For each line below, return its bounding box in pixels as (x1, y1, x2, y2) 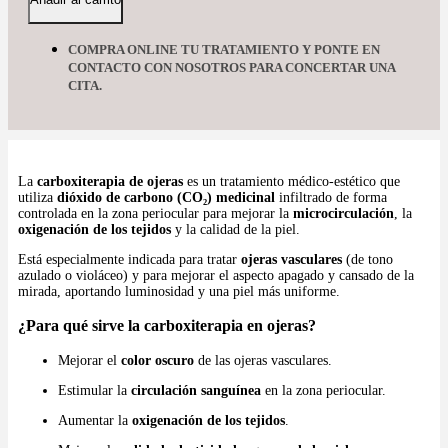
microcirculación (293, 206, 394, 221)
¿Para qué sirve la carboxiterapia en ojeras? (18, 316, 316, 336)
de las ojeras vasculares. (194, 352, 332, 368)
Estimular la (58, 382, 131, 398)
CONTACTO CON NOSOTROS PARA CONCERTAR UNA (68, 60, 395, 75)
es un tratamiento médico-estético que (183, 174, 400, 189)
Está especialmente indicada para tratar (18, 252, 241, 267)
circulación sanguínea (131, 382, 261, 398)
